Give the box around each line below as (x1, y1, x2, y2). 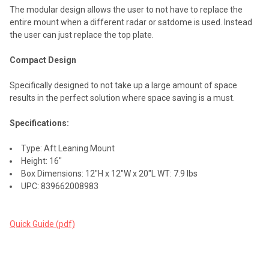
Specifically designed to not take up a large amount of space (10, 80, 237, 90)
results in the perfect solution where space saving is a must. (10, 92, 235, 103)
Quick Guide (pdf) (10, 219, 75, 229)
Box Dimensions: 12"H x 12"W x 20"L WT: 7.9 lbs (21, 168, 198, 178)
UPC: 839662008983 (21, 181, 98, 191)
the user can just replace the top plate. (10, 29, 154, 40)
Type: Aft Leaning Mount (21, 143, 115, 153)
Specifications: (10, 118, 69, 128)
